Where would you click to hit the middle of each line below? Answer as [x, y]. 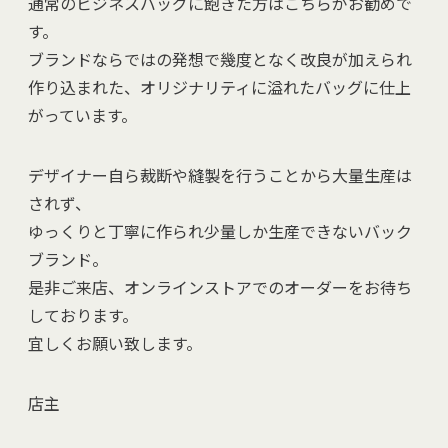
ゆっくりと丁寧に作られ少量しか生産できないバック [220, 230]
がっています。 [82, 114]
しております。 [83, 314]
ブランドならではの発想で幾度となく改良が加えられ [220, 58]
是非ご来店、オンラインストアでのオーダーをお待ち [220, 286]
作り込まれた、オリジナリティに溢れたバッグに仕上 [219, 86]
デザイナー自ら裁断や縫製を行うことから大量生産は [220, 174]
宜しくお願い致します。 [115, 342]
